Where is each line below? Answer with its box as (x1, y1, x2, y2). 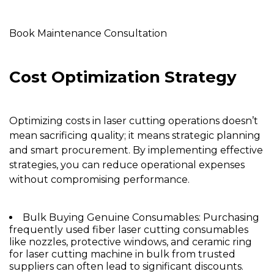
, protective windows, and (66, 236, 192, 248)
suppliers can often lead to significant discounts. (9, 261, 243, 273)
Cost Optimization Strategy (9, 67, 237, 87)
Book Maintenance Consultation (9, 28, 167, 40)
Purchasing (201, 212, 259, 224)
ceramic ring (192, 236, 252, 248)
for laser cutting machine (9, 248, 133, 261)
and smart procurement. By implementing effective (9, 144, 263, 157)
